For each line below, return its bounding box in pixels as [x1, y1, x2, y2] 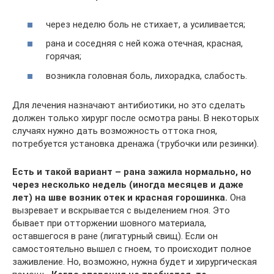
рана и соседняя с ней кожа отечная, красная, [46, 38, 243, 50]
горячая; [46, 51, 81, 62]
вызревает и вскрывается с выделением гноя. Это [12, 204, 230, 216]
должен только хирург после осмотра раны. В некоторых [12, 112, 259, 124]
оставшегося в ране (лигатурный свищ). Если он [12, 230, 218, 242]
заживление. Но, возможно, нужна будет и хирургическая [12, 256, 257, 267]
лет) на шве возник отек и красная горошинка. [12, 191, 228, 203]
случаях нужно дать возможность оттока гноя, [12, 125, 217, 136]
